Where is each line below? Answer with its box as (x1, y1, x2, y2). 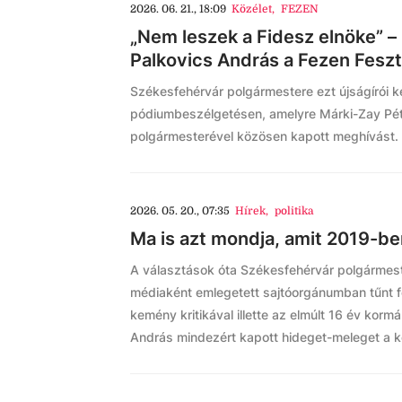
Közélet (232, 3, 273, 15)
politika (274, 205, 313, 217)
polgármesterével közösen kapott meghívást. (130, 128, 398, 144)
